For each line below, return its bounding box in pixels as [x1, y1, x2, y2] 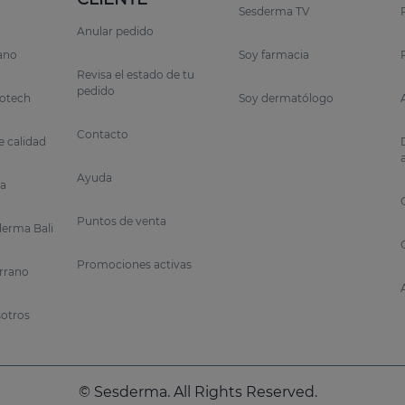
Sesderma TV [238, 5, 309, 19]
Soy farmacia [238, 48, 309, 62]
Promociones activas [76, 258, 192, 272]
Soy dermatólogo [238, 91, 334, 106]
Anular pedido [76, 24, 154, 39]
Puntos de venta [76, 214, 166, 229]
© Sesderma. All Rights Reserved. [78, 383, 317, 401]
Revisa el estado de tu [76, 68, 194, 82]
